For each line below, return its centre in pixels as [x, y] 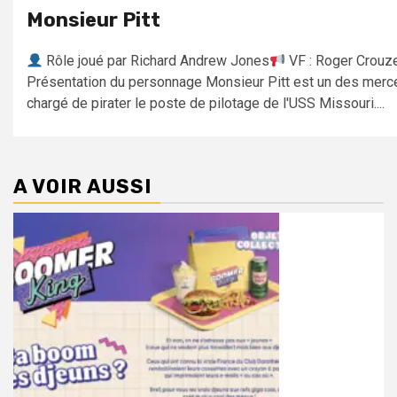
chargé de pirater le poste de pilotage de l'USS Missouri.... [206, 104]
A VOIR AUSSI [82, 187]
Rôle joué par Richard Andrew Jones [156, 61]
